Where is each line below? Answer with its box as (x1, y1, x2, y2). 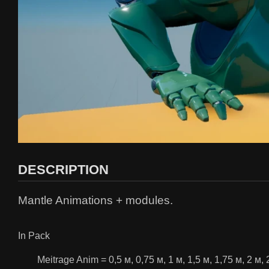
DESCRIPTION (18, 162, 109, 178)
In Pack (18, 231, 50, 241)
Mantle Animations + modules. (18, 194, 173, 207)
